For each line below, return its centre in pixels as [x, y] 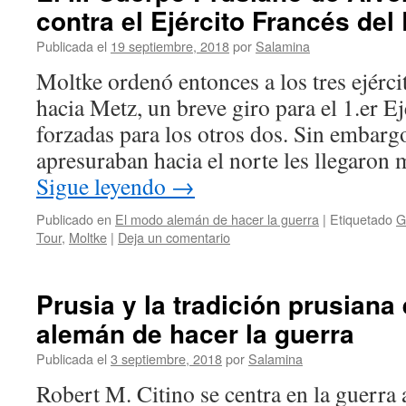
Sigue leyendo [104, 186]
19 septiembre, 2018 [170, 46]
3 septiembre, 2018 [166, 358]
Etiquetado [361, 219]
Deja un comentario [174, 237]
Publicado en [74, 219]
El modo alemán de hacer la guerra [217, 219]
